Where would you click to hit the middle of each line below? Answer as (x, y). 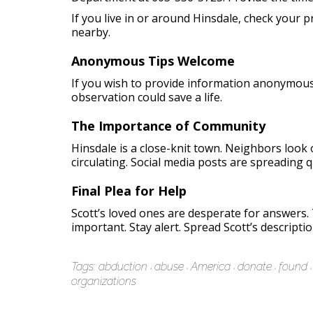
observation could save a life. (147, 97)
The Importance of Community (168, 126)
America (211, 267)
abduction (123, 267)
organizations (104, 281)
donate (255, 267)
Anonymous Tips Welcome (153, 61)
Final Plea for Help (129, 191)
